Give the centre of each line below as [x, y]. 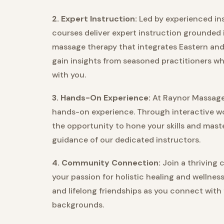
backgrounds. [78, 205]
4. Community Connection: [106, 163]
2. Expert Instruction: [94, 19]
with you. [69, 75]
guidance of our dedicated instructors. [126, 140]
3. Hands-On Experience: [101, 98]
